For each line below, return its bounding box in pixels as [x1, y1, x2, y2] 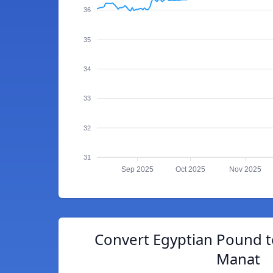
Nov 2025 [229, 165, 261, 174]
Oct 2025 [175, 165, 206, 174]
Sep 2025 [121, 165, 154, 174]
